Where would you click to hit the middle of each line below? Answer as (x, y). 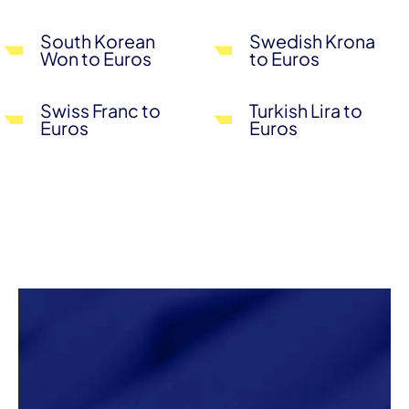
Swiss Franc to (100, 111)
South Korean (97, 42)
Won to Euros (95, 59)
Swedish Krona (313, 42)
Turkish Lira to (306, 111)
